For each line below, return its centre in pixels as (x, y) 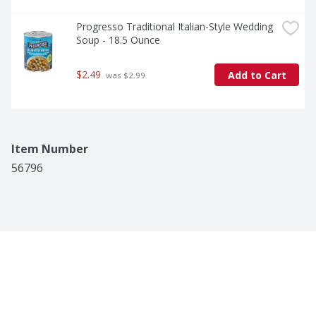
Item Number (50, 149)
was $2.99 (124, 75)
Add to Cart (257, 75)
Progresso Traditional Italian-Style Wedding (175, 27)
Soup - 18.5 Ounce (118, 40)
